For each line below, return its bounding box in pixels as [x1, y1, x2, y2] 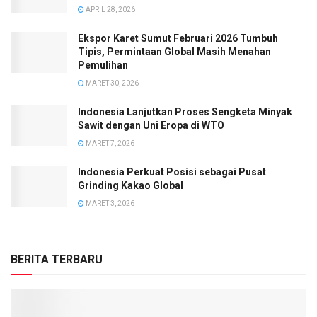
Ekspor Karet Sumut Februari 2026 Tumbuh [78, 33, 278, 45]
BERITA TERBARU [11, 253, 103, 267]
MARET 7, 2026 [84, 139, 134, 148]
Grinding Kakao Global [78, 180, 183, 192]
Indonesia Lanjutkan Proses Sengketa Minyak [78, 106, 292, 118]
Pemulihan [78, 59, 128, 71]
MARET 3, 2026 [84, 200, 134, 208]
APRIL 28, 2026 [84, 6, 135, 14]
